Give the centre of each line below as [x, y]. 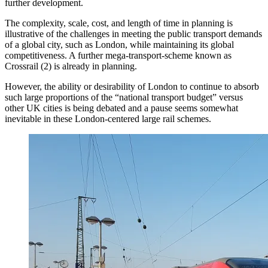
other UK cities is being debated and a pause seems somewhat [121, 108]
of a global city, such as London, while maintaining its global [119, 45]
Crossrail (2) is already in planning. [71, 66]
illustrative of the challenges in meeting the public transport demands [133, 34]
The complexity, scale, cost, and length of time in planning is [119, 23]
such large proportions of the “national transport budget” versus [124, 98]
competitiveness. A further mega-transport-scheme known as [118, 56]
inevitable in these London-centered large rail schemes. [108, 119]
